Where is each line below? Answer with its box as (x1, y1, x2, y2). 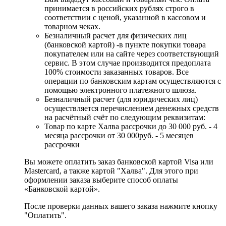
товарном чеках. (44, 22, 100, 31)
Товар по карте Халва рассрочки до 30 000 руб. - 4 (44, 122, 217, 131)
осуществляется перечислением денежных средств (44, 104, 219, 113)
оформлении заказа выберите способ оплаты (24, 176, 178, 185)
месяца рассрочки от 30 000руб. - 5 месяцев (44, 131, 194, 140)
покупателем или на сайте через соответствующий (44, 49, 219, 59)
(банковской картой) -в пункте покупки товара (44, 40, 206, 49)
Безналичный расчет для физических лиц (44, 31, 187, 40)
